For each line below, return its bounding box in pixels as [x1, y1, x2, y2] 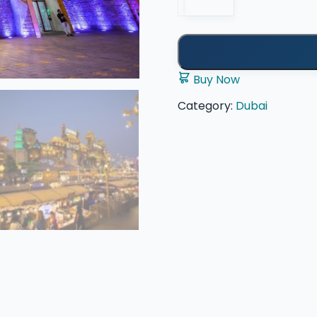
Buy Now [190, 71, 240, 88]
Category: [177, 97, 236, 114]
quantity [184, 7, 231, 24]
